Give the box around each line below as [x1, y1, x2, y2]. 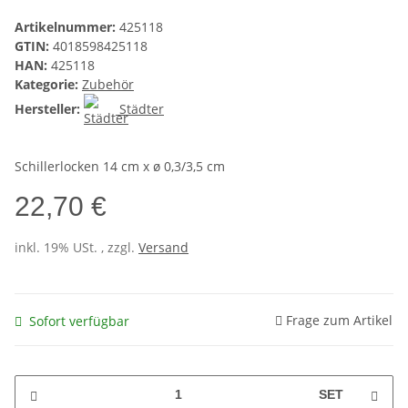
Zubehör [82, 76, 134, 94]
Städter [119, 100, 164, 118]
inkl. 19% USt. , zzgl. [15, 239, 138, 257]
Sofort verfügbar [29, 311, 129, 330]
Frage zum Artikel [286, 311, 393, 329]
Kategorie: [15, 76, 82, 94]
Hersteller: [15, 100, 80, 118]
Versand [138, 239, 189, 257]
